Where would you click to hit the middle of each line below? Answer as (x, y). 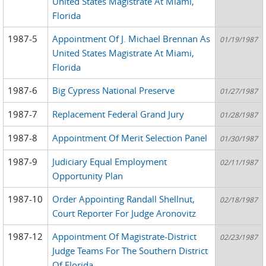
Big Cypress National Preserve (114, 90)
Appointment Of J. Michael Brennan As (132, 38)
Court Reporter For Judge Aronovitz (124, 213)
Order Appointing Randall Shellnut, (124, 199)
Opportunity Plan (88, 175)
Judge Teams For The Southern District (130, 250)
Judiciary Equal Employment (110, 161)
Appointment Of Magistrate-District (125, 236)
